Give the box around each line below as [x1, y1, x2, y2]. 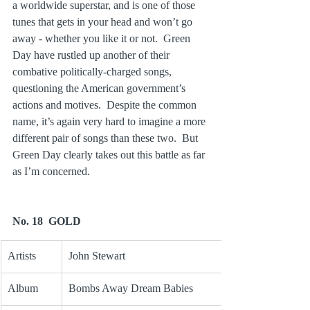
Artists [8, 249, 36, 262]
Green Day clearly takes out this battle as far [12, 148, 208, 161]
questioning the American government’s [12, 82, 188, 94]
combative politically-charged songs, [12, 65, 174, 77]
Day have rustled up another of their [12, 48, 172, 61]
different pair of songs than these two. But [12, 131, 201, 144]
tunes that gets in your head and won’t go [12, 15, 195, 28]
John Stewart [69, 249, 125, 262]
